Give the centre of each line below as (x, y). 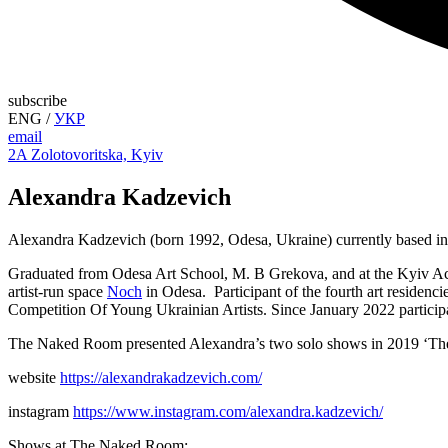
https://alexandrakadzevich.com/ (161, 377)
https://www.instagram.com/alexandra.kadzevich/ (228, 411)
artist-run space (57, 291)
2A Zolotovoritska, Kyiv (85, 154)
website (34, 377)
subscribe (37, 100)
